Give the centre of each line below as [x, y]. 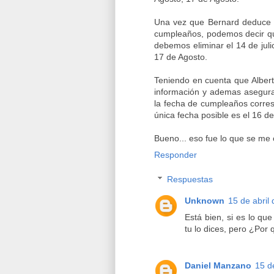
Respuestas [190, 179]
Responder [176, 154]
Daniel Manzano [218, 266]
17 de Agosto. [181, 57]
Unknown [205, 200]
